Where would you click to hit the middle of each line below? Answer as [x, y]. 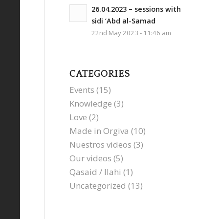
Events [82, 90]
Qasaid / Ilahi [95, 172]
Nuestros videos [100, 144]
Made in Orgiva [99, 131]
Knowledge [90, 103]
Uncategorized [98, 186]
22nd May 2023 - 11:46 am [131, 33]
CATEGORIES [99, 74]
